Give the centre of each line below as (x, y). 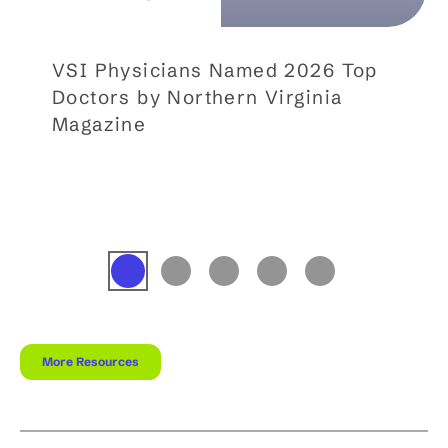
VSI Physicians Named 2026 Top (215, 70)
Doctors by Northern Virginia (197, 97)
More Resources (90, 362)
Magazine (99, 124)
